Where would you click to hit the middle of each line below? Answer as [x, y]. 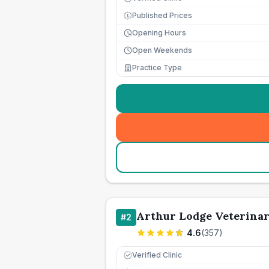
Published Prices [162, 15]
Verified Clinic [157, 255]
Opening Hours [159, 33]
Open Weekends [162, 50]
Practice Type [157, 68]
